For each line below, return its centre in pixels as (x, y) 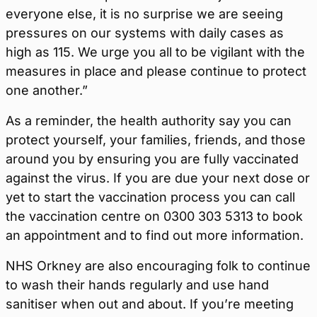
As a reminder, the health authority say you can (149, 121)
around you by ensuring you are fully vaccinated (152, 159)
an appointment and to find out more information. (155, 235)
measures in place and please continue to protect (156, 71)
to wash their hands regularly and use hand (137, 285)
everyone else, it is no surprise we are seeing (144, 14)
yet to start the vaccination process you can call (150, 197)
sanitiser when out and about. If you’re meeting (150, 304)
